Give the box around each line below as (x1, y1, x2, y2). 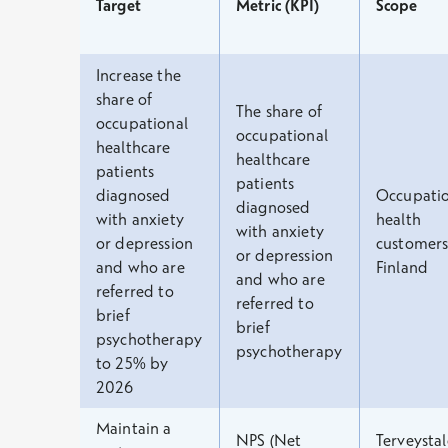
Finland (376, 257, 429, 277)
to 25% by (96, 353, 169, 373)
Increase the (96, 65, 181, 85)
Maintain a (96, 418, 172, 438)
